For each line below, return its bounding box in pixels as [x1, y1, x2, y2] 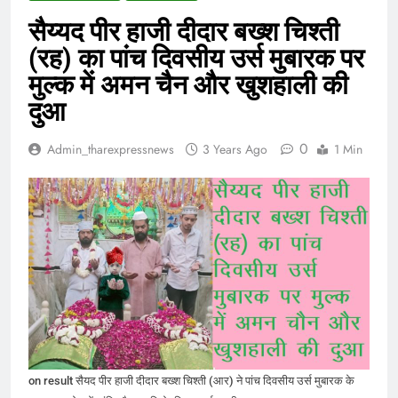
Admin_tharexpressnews [47, 139, 174, 158]
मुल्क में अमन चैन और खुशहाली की [28, 68, 348, 100]
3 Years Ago [203, 139, 267, 158]
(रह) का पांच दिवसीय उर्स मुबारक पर [28, 42, 364, 74]
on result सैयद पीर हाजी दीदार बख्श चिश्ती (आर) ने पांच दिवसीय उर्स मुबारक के [28, 373, 354, 387]
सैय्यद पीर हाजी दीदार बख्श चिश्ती [28, 15, 339, 47]
